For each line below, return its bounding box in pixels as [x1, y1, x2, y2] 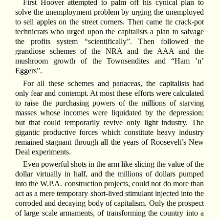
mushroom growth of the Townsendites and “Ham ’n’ [15, 57, 204, 66]
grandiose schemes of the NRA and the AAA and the [15, 47, 204, 56]
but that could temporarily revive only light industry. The [15, 118, 204, 127]
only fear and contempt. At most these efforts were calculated [15, 88, 204, 97]
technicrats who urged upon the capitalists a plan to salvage [15, 27, 204, 36]
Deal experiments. [15, 147, 71, 156]
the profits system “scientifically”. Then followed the [15, 37, 204, 46]
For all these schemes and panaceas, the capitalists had [22, 79, 204, 88]
